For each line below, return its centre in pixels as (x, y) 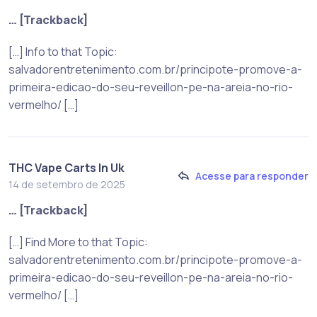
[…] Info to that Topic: (63, 51)
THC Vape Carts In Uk (67, 167)
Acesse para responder (252, 176)
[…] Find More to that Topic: (78, 242)
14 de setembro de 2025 (67, 184)
